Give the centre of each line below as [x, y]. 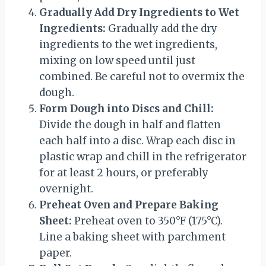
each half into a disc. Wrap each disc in [137, 141]
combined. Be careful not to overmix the [142, 77]
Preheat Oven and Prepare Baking [129, 205]
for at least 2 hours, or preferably [124, 173]
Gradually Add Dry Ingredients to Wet [139, 13]
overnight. [66, 189]
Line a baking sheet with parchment [132, 237]
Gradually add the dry [161, 29]
